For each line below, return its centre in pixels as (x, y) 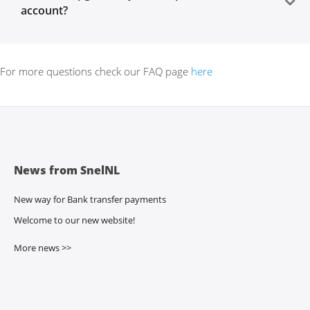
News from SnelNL (67, 170)
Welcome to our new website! (74, 220)
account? (44, 10)
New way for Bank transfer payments (90, 199)
